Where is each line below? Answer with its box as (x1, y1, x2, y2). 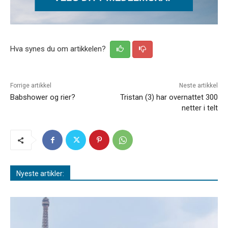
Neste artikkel (179, 82, 218, 90)
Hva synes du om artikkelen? (10, 44, 108, 54)
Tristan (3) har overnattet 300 (120, 93, 218, 102)
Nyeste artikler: (16, 169, 64, 178)
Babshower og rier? (10, 93, 75, 102)
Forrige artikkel (10, 82, 51, 90)
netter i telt (181, 103, 218, 113)
